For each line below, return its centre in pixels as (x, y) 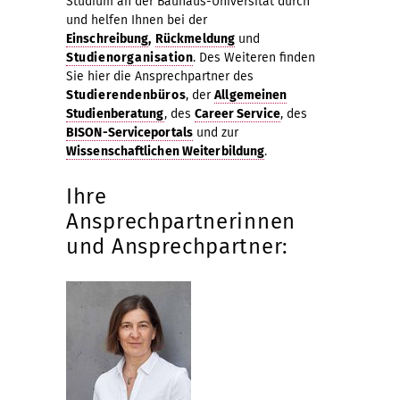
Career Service (237, 113)
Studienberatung (115, 113)
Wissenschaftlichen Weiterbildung (166, 151)
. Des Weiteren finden (254, 57)
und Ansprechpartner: (177, 246)
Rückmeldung (195, 38)
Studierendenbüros (126, 95)
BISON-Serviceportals (129, 132)
